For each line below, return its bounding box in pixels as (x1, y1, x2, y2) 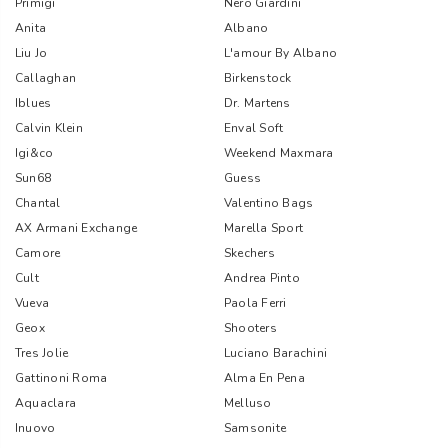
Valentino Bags (224, 195, 314, 211)
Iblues (15, 95, 52, 111)
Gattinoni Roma (15, 370, 108, 386)
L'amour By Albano (224, 45, 338, 61)
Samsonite (224, 420, 287, 436)
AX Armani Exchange (15, 220, 138, 236)
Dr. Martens (224, 95, 291, 111)
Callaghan (15, 70, 77, 86)
